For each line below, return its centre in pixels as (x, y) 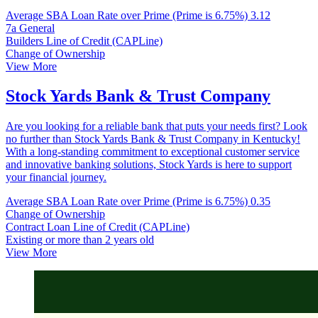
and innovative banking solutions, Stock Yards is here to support (149, 165)
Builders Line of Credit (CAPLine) (84, 40)
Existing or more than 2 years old (80, 240)
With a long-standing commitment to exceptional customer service (153, 152)
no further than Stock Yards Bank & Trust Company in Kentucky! (153, 139)
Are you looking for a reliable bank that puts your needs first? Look (157, 126)
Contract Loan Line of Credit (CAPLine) (98, 227)
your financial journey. (56, 177)
